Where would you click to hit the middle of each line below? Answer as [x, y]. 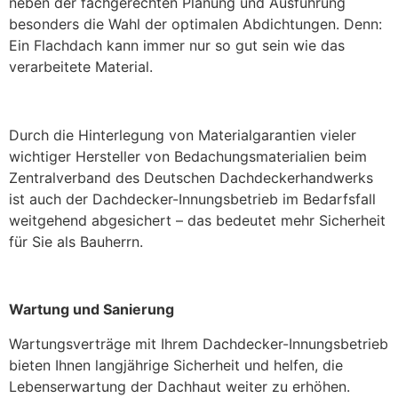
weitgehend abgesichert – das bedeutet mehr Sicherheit [197, 220]
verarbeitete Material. [81, 66]
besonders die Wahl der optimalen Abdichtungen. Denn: [195, 24]
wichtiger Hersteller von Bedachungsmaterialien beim [188, 156]
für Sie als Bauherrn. [76, 241]
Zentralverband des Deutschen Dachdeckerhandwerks [191, 177]
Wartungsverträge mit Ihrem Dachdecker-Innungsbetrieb [199, 343]
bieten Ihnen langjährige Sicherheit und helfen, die [176, 365]
